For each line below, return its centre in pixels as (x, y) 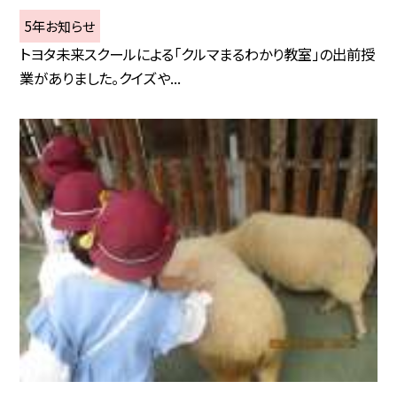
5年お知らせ (60, 26)
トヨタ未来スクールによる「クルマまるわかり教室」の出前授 (198, 54)
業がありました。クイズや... (101, 78)
